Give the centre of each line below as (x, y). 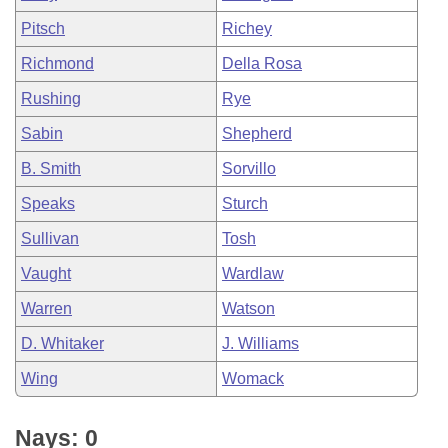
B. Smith (51, 168)
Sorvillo (249, 168)
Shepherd (257, 133)
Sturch (245, 203)
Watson (248, 308)
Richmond (57, 63)
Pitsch (43, 28)
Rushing (51, 98)
